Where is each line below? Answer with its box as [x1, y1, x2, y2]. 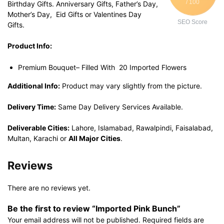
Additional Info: [7, 81, 60, 90]
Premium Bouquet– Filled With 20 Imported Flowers [18, 63, 186, 71]
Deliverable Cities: [7, 123, 69, 132]
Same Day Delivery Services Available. [56, 102, 183, 111]
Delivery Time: [7, 102, 56, 111]
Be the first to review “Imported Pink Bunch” [7, 203, 180, 213]
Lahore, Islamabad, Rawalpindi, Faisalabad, [69, 123, 213, 132]
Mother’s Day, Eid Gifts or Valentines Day [7, 10, 141, 18]
